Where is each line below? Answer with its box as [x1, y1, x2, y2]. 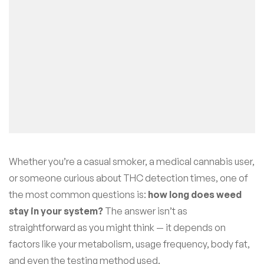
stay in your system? [9, 204, 103, 217]
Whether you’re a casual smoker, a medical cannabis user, [9, 155, 255, 167]
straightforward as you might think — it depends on [9, 221, 226, 233]
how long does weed [148, 188, 242, 200]
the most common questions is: [9, 188, 148, 200]
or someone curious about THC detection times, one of [9, 171, 248, 184]
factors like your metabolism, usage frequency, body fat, [9, 237, 250, 250]
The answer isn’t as [103, 204, 187, 217]
